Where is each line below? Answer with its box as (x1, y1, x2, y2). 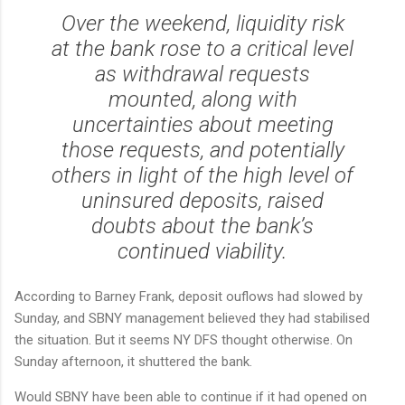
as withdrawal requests (95, 61, 310, 88)
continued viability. (118, 239, 287, 265)
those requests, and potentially (61, 137, 344, 164)
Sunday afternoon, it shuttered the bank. (14, 353, 256, 371)
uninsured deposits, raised (81, 188, 324, 214)
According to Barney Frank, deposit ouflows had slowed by (14, 288, 363, 306)
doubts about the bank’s (91, 213, 314, 240)
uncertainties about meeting (71, 112, 334, 138)
